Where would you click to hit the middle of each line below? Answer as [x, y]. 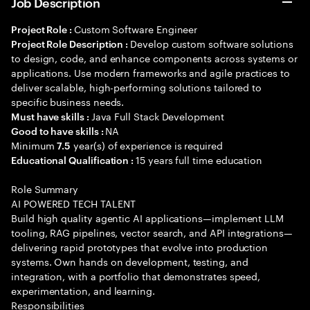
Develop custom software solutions [212, 43]
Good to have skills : [58, 130]
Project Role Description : [71, 43]
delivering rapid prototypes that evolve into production [140, 246]
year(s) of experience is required [147, 145]
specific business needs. [68, 101]
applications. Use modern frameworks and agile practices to [151, 72]
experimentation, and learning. [83, 290]
